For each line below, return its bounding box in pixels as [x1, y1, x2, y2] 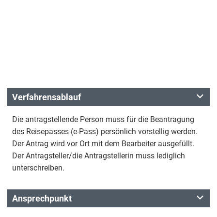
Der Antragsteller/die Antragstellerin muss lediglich [12, 151, 185, 160]
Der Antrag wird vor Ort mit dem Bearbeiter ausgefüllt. [12, 139, 194, 148]
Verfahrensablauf [12, 92, 81, 102]
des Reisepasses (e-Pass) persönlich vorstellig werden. [12, 127, 198, 136]
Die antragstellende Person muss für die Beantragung [12, 115, 194, 124]
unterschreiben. [12, 163, 64, 172]
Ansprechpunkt [12, 193, 72, 203]
